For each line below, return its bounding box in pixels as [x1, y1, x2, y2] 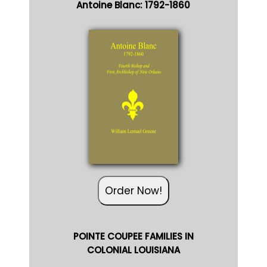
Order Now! [104, 182, 162, 197]
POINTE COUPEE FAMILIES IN [73, 229, 194, 242]
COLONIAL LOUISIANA [86, 243, 180, 256]
